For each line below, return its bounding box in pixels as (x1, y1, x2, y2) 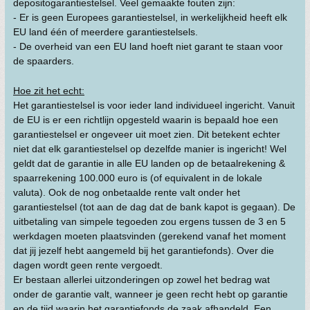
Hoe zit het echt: (13, 85, 84, 96)
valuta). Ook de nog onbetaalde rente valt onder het (13, 187, 240, 198)
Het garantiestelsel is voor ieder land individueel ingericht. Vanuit (13, 100, 295, 111)
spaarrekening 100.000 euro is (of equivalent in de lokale (13, 172, 262, 183)
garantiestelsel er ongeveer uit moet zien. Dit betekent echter (13, 129, 280, 140)
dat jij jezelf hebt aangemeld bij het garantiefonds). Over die (13, 245, 274, 256)
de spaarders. (13, 55, 74, 66)
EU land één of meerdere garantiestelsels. (13, 26, 198, 37)
